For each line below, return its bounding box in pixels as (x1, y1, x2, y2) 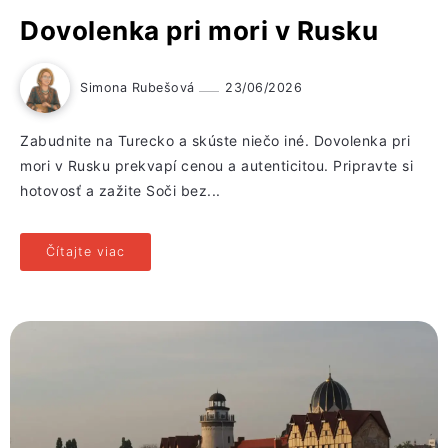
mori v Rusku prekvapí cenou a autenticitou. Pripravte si (20, 157, 413, 175)
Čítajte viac (46, 244, 125, 260)
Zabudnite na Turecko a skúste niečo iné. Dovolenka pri (20, 132, 410, 150)
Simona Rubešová (80, 80, 199, 96)
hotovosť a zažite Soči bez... (20, 182, 221, 200)
